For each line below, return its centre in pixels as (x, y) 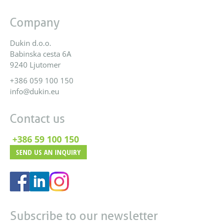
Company (35, 22)
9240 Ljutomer (35, 64)
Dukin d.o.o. (31, 43)
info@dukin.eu (35, 91)
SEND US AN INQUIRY (48, 152)
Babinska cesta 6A (40, 54)
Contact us (37, 118)
